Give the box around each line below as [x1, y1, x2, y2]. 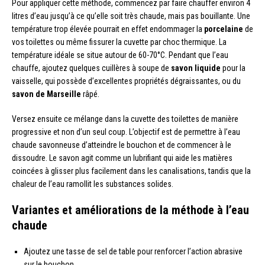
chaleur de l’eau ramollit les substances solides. [12, 179, 173, 189]
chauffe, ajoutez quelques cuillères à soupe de [12, 63, 171, 73]
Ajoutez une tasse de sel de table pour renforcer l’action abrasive [24, 246, 243, 256]
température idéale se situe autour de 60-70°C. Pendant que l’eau [12, 50, 228, 60]
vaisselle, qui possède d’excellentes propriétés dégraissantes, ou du [12, 76, 241, 86]
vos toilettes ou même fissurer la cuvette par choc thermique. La [12, 37, 227, 47]
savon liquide [171, 63, 221, 73]
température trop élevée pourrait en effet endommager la [12, 24, 204, 34]
